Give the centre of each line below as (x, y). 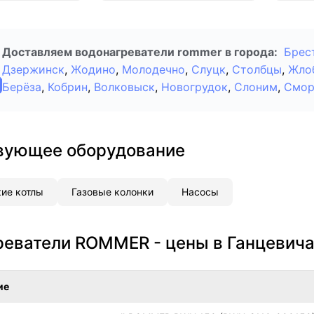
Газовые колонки (112, 191)
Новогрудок (194, 87)
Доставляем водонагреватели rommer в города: (140, 52)
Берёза (22, 87)
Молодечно (153, 70)
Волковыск (124, 87)
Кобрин (68, 87)
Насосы (200, 191)
